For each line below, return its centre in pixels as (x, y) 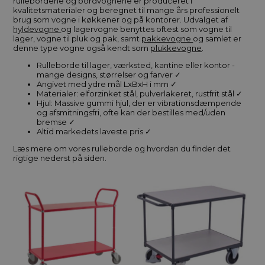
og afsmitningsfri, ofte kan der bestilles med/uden (131, 113)
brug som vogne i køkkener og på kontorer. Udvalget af (121, 20)
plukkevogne (176, 48)
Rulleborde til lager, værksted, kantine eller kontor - (136, 65)
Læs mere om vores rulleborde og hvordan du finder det (122, 149)
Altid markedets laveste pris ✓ (94, 132)
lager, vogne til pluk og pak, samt (77, 39)
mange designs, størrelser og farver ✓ (109, 75)
